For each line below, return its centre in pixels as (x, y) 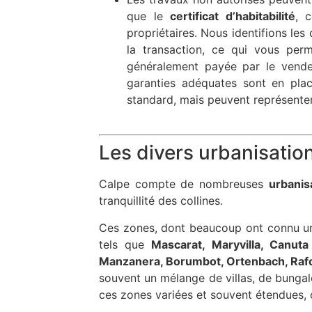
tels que (125, 244)
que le (149, 16)
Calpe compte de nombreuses (184, 184)
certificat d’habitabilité (233, 16)
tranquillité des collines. (161, 201)
